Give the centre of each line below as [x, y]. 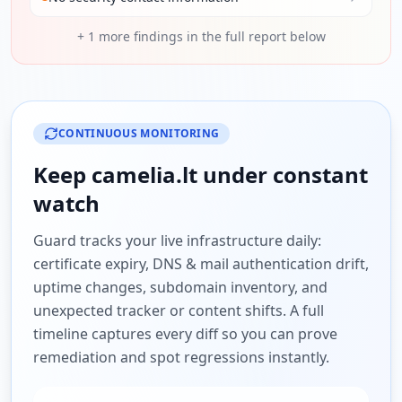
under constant [283, 175]
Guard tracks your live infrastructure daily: [177, 240]
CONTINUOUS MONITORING [139, 133]
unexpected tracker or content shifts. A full [179, 310]
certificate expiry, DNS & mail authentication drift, [201, 264]
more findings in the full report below [210, 36]
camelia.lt [144, 175]
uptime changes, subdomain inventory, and [180, 287]
